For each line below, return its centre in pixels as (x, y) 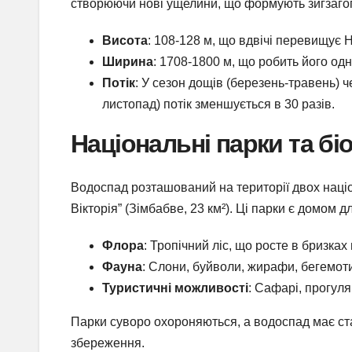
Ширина (128, 61)
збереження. (108, 343)
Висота (125, 40)
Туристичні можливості (175, 288)
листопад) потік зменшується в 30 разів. (218, 104)
